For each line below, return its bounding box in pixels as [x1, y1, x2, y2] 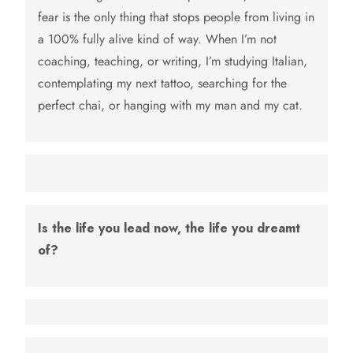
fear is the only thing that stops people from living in [38, 8, 314, 27]
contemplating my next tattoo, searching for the [38, 74, 287, 93]
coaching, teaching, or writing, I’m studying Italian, [38, 52, 307, 71]
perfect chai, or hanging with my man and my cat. [38, 96, 303, 115]
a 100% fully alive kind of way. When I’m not [38, 30, 277, 49]
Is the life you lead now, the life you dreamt [38, 219, 300, 238]
